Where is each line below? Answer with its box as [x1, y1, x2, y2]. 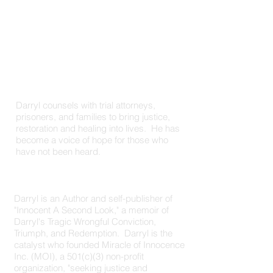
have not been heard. [16, 146, 101, 157]
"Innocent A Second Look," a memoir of [14, 204, 169, 216]
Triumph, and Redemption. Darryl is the [14, 227, 172, 239]
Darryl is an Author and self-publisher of [14, 193, 172, 204]
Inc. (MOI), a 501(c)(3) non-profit [14, 250, 144, 262]
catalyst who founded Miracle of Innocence [14, 239, 185, 250]
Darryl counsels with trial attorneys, [16, 99, 155, 111]
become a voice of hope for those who [16, 134, 168, 146]
